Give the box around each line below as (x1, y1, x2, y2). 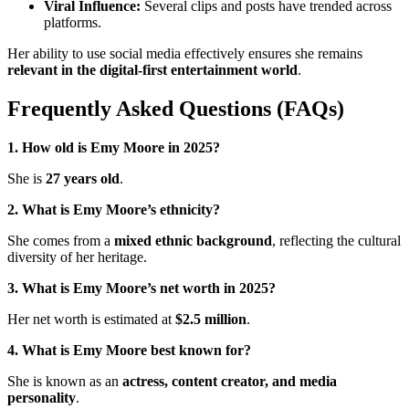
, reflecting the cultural (272, 232, 401, 248)
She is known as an (7, 372, 122, 389)
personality (7, 389, 76, 405)
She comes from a (7, 232, 114, 248)
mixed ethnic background (114, 232, 272, 248)
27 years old (46, 170, 120, 186)
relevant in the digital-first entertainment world (7, 61, 298, 78)
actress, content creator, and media (122, 372, 337, 389)
